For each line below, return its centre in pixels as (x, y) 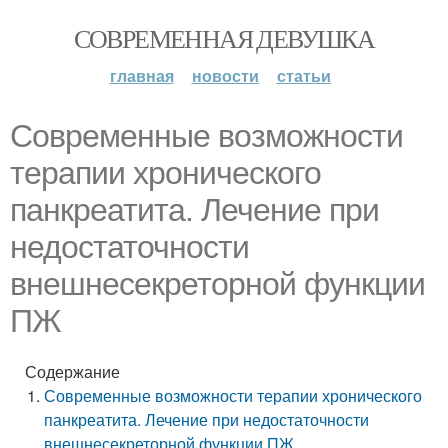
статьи (303, 75)
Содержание (72, 371)
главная (141, 75)
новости (225, 75)
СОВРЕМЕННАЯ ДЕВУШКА (224, 38)
